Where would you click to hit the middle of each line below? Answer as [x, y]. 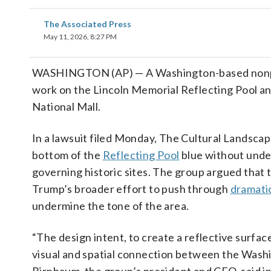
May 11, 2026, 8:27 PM [80, 37]
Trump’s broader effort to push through [131, 189]
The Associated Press [87, 24]
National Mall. [67, 106]
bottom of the [67, 155]
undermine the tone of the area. [111, 206]
